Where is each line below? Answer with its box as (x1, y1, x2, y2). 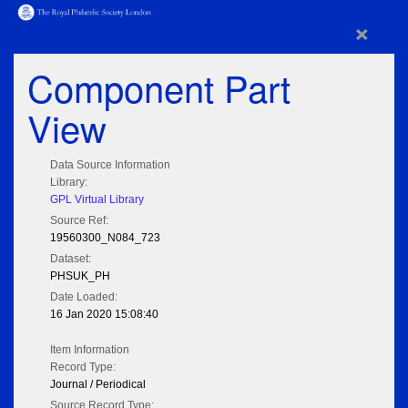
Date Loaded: (50, 291, 117, 304)
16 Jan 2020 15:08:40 (50, 308, 158, 321)
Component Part (27, 61, 291, 114)
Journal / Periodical (50, 378, 146, 392)
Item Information (50, 343, 129, 357)
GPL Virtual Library (50, 193, 144, 207)
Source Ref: (50, 214, 108, 228)
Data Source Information (50, 158, 170, 172)
